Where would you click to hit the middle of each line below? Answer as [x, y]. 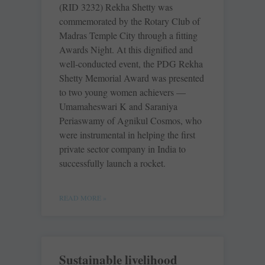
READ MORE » [83, 198]
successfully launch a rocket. [112, 163]
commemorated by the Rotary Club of [130, 21]
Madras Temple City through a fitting [128, 35]
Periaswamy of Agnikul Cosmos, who [130, 121]
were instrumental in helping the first [127, 135]
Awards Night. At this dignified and [126, 50]
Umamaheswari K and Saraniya [118, 106]
